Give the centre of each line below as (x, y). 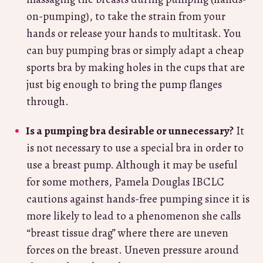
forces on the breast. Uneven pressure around (133, 250)
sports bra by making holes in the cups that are (136, 67)
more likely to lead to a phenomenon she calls (134, 216)
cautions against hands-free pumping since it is (138, 199)
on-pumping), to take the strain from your (126, 16)
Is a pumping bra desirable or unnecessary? (130, 131)
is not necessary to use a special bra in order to (135, 148)
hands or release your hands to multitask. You (134, 33)
